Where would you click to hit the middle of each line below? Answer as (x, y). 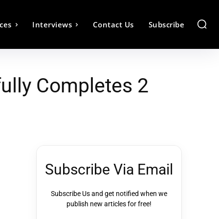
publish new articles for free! (109, 204)
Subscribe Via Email (109, 169)
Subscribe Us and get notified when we (109, 194)
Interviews (52, 24)
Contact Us (113, 24)
